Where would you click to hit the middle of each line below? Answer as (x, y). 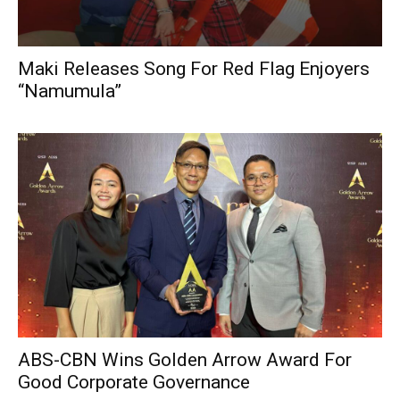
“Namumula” (70, 91)
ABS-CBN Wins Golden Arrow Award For (185, 360)
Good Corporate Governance (134, 383)
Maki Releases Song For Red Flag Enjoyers (194, 68)
